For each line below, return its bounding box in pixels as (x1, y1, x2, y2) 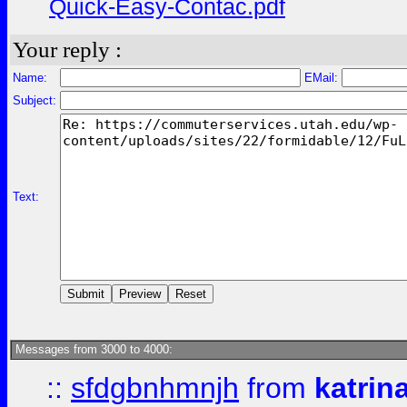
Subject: (13, 94, 56, 107)
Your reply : (13, 37, 122, 62)
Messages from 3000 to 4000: (12, 342, 173, 356)
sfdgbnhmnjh (71, 372, 239, 404)
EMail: (301, 71, 342, 84)
